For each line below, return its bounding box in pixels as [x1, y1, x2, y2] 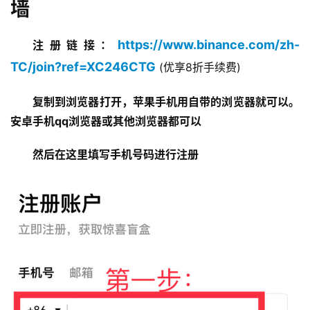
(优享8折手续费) [156, 60, 241, 74]
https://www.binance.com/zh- [118, 37, 300, 52]
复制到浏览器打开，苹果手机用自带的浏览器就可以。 [33, 95, 300, 109]
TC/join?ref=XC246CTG [10, 60, 156, 74]
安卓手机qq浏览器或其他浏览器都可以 [10, 114, 201, 128]
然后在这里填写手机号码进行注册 [33, 147, 199, 161]
